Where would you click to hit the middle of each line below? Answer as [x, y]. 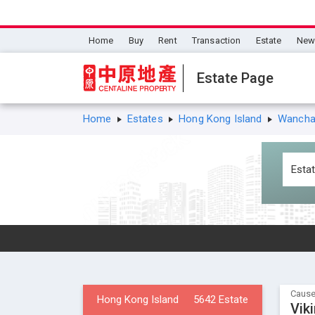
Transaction [216, 40]
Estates [146, 119]
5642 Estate [221, 300]
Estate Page [236, 78]
